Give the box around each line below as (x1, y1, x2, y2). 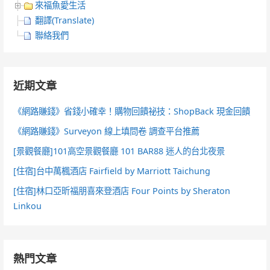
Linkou (13, 199, 42, 212)
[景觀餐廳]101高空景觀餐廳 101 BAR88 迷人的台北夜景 (13, 145, 225, 157)
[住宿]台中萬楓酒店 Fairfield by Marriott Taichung (13, 165, 211, 177)
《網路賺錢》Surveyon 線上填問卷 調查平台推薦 (13, 125, 200, 137)
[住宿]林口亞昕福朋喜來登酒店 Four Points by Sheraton (13, 184, 231, 196)
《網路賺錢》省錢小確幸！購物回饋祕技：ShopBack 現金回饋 (13, 105, 251, 117)
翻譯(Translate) (35, 14, 95, 26)
